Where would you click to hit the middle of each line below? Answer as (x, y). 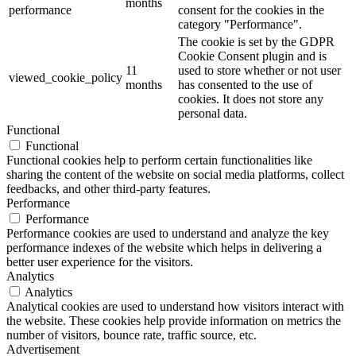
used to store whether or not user (259, 70)
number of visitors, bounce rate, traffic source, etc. (132, 335)
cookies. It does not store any (251, 99)
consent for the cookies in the (251, 10)
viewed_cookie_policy (66, 77)
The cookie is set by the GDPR (256, 41)
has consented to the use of (245, 84)
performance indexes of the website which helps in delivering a (164, 247)
